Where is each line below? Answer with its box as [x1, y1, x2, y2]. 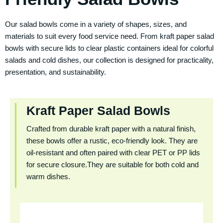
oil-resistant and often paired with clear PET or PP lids [26, 148, 200, 157]
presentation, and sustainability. [5, 68, 106, 76]
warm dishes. [26, 172, 70, 181]
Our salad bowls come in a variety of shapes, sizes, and [5, 20, 187, 28]
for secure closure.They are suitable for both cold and [26, 160, 199, 169]
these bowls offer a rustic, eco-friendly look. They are [26, 136, 198, 145]
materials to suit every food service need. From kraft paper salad [5, 32, 214, 40]
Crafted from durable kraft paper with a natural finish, [26, 124, 196, 133]
